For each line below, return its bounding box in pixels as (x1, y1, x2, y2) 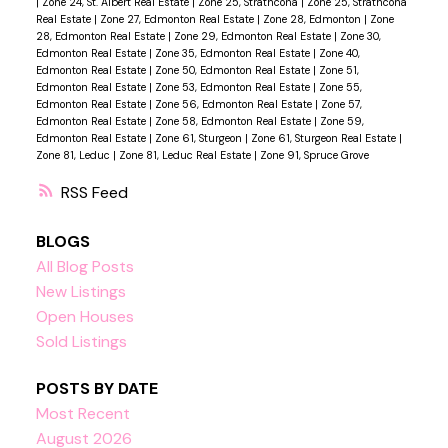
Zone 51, (318, 63, 359, 78)
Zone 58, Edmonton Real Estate (154, 114, 314, 129)
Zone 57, (320, 97, 362, 112)
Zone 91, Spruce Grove (259, 148, 369, 163)
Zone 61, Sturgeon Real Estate (250, 131, 399, 146)
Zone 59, (319, 114, 364, 129)
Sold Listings (35, 331, 127, 353)
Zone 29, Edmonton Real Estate (173, 29, 334, 44)
